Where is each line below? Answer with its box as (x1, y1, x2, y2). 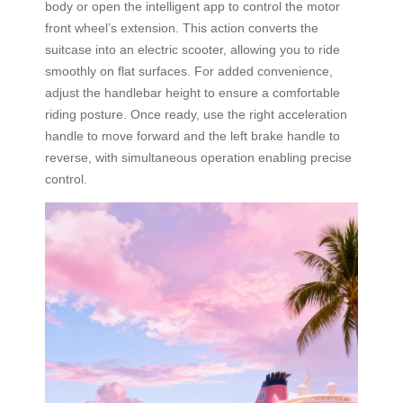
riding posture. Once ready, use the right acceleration (45, 106, 347, 121)
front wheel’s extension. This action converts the (45, 20, 318, 35)
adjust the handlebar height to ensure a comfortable (45, 85, 340, 100)
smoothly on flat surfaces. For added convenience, (45, 63, 333, 78)
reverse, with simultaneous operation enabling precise (45, 149, 352, 165)
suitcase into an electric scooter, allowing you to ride (45, 41, 340, 57)
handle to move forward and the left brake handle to (45, 128, 340, 143)
